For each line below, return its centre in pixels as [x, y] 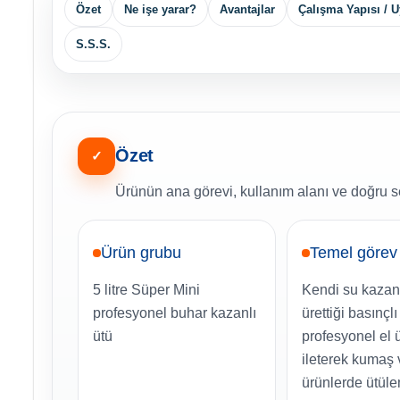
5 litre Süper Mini [146, 290]
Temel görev [354, 253]
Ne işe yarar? [160, 10]
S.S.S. [93, 45]
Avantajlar [247, 10]
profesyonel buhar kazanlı [175, 313]
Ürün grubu [141, 253]
